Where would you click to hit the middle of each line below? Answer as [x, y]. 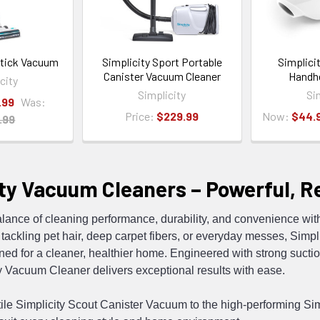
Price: [141, 116]
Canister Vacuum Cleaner [162, 76]
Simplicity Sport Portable [162, 61]
